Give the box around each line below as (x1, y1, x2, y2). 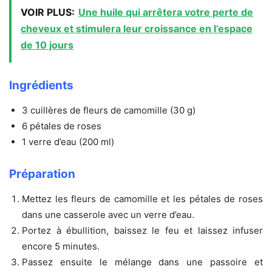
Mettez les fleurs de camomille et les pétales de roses (22, 192, 263, 205)
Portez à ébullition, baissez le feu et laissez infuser (22, 224, 263, 236)
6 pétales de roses (22, 120, 101, 132)
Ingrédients (9, 78, 73, 92)
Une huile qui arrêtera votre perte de (78, 5, 253, 18)
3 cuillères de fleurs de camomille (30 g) (22, 104, 195, 116)
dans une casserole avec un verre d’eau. (22, 208, 194, 220)
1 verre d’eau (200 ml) (22, 135, 114, 148)
